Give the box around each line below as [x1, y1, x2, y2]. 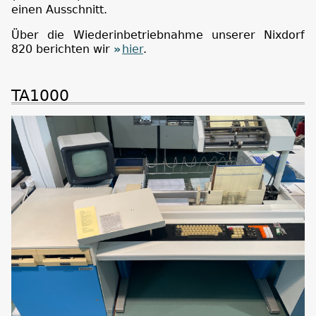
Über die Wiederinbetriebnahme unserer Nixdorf [11, 28, 305, 42]
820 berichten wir [11, 42, 114, 56]
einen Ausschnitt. [11, 3, 107, 16]
